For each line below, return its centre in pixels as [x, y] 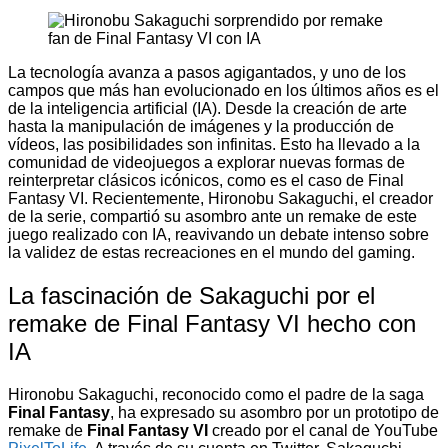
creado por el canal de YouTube [323, 430]
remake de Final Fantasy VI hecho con [212, 323]
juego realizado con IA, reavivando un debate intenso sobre [218, 234]
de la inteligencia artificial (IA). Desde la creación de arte [207, 108]
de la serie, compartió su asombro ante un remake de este [212, 216]
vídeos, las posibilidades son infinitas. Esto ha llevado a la [214, 144]
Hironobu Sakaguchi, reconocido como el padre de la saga [216, 394]
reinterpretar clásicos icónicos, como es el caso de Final [206, 180]
